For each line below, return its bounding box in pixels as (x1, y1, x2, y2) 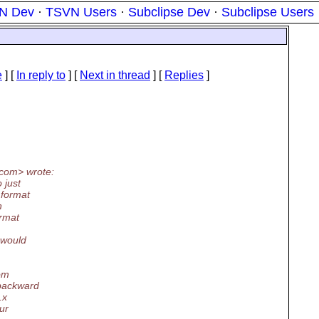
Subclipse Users (221, 5, 314, 19)
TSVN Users (46, 5, 117, 19)
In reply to (16, 69, 66, 81)
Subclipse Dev (128, 5, 210, 19)
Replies (164, 69, 204, 81)
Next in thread (80, 69, 150, 81)
